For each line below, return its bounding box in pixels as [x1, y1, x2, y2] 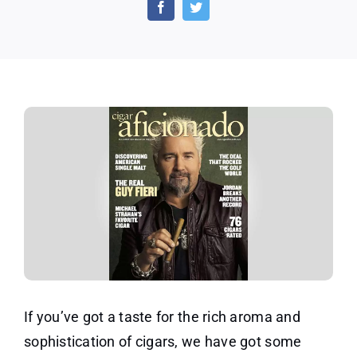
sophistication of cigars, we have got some [23, 333, 302, 351]
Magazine [130, 10, 176, 22]
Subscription [130, 46, 190, 58]
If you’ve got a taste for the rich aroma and [23, 308, 300, 326]
